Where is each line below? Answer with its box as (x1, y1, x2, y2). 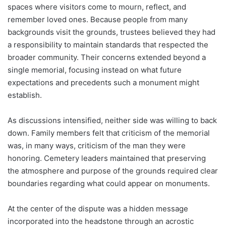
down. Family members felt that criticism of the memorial (8, 128, 210, 138)
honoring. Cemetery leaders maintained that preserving (8, 153, 206, 163)
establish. (8, 90, 42, 100)
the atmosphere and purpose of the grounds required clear (8, 165, 218, 176)
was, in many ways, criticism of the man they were (8, 140, 186, 150)
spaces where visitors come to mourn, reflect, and (8, 2, 186, 12)
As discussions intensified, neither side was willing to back (8, 115, 217, 125)
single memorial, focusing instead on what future (8, 65, 182, 75)
